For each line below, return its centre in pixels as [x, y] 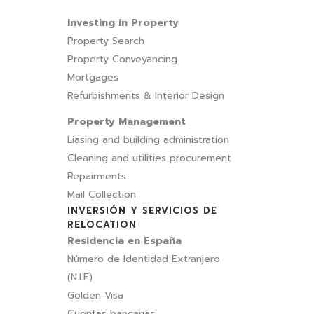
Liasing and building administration [148, 140]
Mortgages [93, 77]
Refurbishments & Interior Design [146, 96]
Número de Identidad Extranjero [144, 259]
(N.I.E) [80, 277]
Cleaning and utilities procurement [149, 158]
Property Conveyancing [122, 59]
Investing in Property [123, 23]
